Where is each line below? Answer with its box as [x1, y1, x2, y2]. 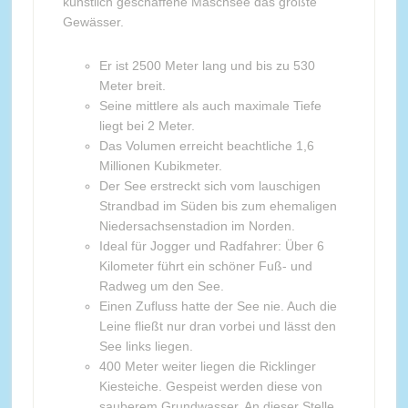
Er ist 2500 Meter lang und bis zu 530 [98, 58, 315, 73]
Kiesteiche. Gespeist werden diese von [98, 379, 322, 393]
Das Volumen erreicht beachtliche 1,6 [98, 138, 314, 153]
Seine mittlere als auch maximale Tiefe [98, 98, 321, 113]
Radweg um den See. [98, 279, 224, 293]
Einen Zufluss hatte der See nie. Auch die [98, 299, 337, 313]
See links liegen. [98, 339, 193, 353]
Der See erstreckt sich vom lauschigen [98, 178, 321, 193]
